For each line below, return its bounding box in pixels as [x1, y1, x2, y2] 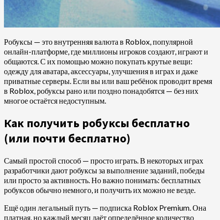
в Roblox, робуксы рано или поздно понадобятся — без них [4, 85, 198, 95]
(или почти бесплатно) [4, 130, 131, 146]
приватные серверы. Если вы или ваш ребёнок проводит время [4, 76, 212, 85]
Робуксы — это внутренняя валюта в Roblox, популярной [4, 36, 193, 46]
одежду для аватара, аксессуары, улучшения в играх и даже [4, 66, 198, 76]
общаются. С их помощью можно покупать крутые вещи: [4, 56, 192, 66]
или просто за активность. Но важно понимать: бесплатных [4, 175, 201, 185]
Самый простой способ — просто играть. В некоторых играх [4, 155, 203, 165]
